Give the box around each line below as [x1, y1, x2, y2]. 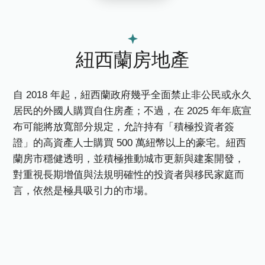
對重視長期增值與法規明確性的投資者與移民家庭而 [13, 169, 245, 181]
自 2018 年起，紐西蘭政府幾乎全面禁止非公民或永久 [13, 89, 252, 101]
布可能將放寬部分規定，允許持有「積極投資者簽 [13, 121, 235, 133]
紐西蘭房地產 [76, 49, 189, 71]
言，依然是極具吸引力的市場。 [13, 185, 154, 197]
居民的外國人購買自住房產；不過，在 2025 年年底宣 [13, 105, 252, 117]
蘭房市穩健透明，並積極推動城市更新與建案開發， [13, 153, 245, 165]
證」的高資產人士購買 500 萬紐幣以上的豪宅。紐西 [13, 137, 247, 149]
